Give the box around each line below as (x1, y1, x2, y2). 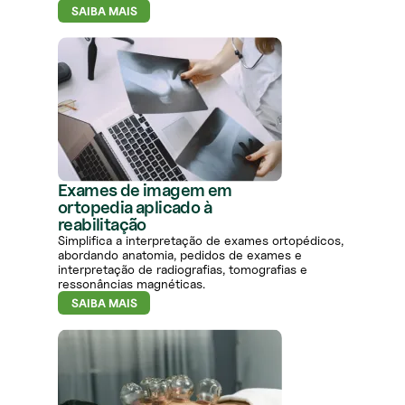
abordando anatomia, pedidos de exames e (58, 247, 302, 263)
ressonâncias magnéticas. (58, 276, 205, 292)
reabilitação (58, 214, 146, 235)
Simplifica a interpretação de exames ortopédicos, (58, 232, 344, 249)
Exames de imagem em (58, 180, 232, 201)
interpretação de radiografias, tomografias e (58, 261, 307, 278)
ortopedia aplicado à (58, 197, 212, 218)
